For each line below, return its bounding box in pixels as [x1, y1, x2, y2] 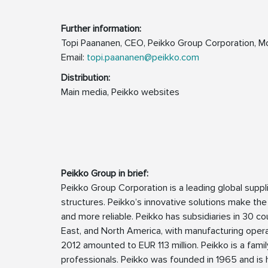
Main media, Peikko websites [61, 86, 179, 98]
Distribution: [61, 71, 110, 84]
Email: [61, 51, 87, 63]
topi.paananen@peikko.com [87, 51, 199, 63]
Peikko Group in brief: [61, 167, 148, 179]
